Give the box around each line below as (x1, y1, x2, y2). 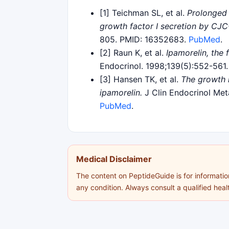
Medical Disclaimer (76, 153, 152, 164)
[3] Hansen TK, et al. (100, 74, 181, 84)
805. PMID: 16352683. (100, 34, 189, 44)
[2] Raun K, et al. (100, 47, 166, 58)
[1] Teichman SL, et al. (100, 7, 187, 18)
